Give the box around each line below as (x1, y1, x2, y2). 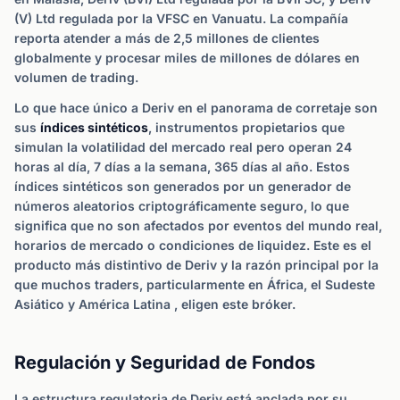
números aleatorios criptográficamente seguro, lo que (14, 198, 349, 213)
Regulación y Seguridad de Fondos (14, 352, 315, 373)
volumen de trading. (14, 70, 138, 85)
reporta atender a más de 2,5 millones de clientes (14, 30, 320, 46)
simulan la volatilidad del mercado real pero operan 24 (14, 139, 352, 154)
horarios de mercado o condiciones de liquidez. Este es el (14, 237, 371, 253)
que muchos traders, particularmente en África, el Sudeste (14, 277, 375, 292)
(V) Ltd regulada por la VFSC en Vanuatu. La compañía (14, 11, 348, 26)
